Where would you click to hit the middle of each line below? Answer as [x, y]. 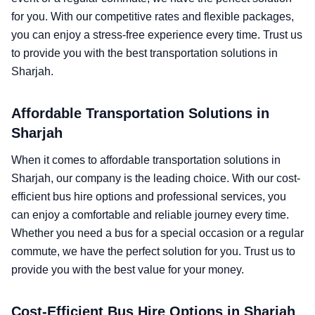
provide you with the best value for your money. [128, 270]
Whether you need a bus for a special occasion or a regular [157, 233]
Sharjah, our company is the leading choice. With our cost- [156, 178]
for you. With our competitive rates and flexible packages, [153, 17]
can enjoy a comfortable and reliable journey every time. [150, 215]
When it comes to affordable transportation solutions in [146, 160]
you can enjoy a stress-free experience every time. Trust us [157, 35]
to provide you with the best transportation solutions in [144, 53]
